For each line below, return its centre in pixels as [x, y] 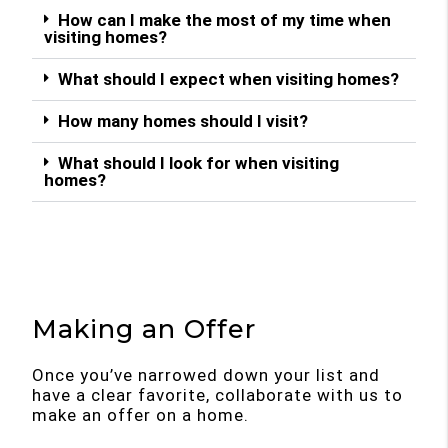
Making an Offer [144, 328]
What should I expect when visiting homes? [229, 78]
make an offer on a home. [141, 415]
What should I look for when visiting [199, 162]
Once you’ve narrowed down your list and [206, 375]
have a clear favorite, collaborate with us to [218, 395]
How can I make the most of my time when [225, 19]
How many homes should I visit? [183, 120]
